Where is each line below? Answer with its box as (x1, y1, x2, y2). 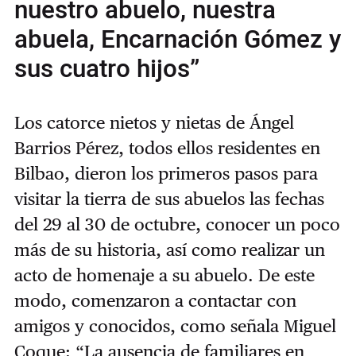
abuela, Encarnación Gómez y (14, 21, 341, 59)
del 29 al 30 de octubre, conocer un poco (14, 213, 340, 234)
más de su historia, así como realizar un (14, 238, 325, 260)
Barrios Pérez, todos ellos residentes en (14, 137, 320, 158)
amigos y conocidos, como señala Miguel (14, 315, 336, 336)
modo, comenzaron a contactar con (14, 289, 296, 311)
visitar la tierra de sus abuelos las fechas (14, 188, 324, 209)
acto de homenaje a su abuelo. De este (14, 264, 315, 285)
